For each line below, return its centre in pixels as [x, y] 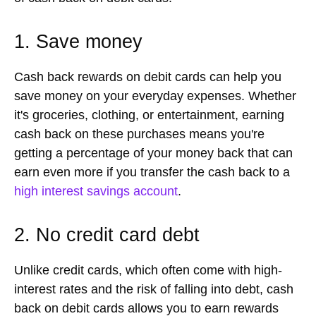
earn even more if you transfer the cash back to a [152, 172]
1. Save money [78, 42]
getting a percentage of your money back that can [153, 153]
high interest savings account [96, 192]
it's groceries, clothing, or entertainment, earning [149, 115]
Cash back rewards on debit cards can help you [148, 77]
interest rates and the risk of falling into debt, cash [154, 290]
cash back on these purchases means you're [139, 134]
